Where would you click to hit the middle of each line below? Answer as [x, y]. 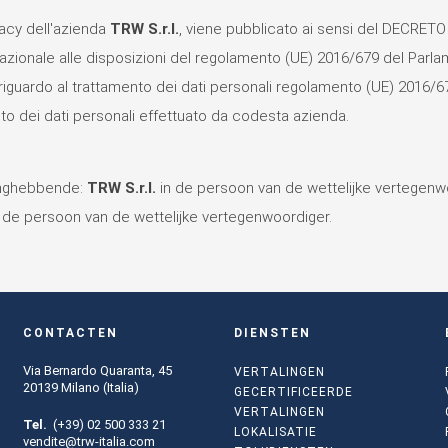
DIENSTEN [272, 332]
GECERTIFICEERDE [293, 391]
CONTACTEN [70, 332]
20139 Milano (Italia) [80, 387]
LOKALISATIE [275, 431]
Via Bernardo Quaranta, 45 [97, 370]
